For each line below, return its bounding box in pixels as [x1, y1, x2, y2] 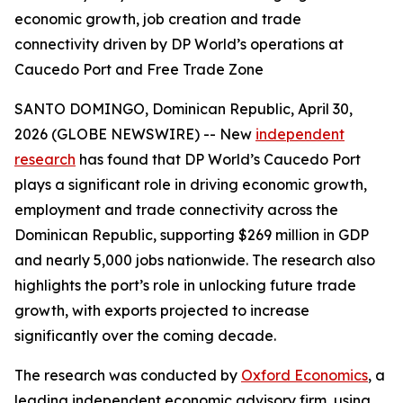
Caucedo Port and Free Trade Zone [14, 60, 264, 78]
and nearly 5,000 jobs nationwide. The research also [14, 251, 375, 269]
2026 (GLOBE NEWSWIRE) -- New [14, 125, 255, 143]
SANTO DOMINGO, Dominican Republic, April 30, [14, 100, 353, 118]
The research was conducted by [14, 366, 241, 384]
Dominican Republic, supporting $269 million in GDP [14, 226, 369, 244]
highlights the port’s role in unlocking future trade [14, 276, 356, 294]
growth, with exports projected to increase [14, 301, 309, 319]
